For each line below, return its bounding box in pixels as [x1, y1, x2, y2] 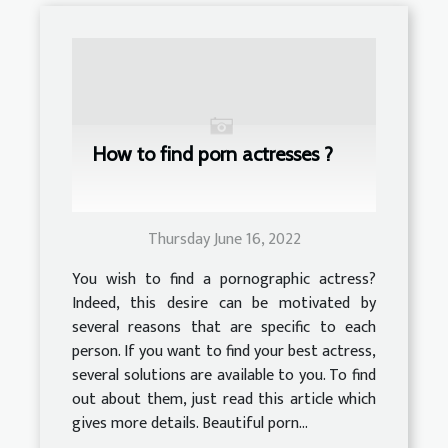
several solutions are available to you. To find [72, 362, 376, 390]
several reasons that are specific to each [72, 314, 376, 342]
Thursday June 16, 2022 [147, 226, 301, 254]
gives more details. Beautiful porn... [72, 410, 308, 438]
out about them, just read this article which [72, 386, 376, 414]
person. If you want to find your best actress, [72, 338, 376, 366]
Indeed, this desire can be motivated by [72, 290, 376, 318]
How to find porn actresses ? [92, 142, 333, 167]
